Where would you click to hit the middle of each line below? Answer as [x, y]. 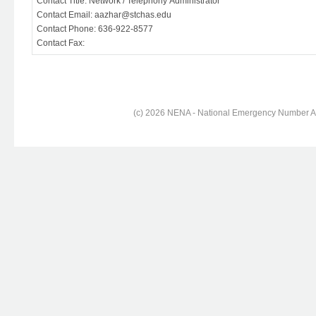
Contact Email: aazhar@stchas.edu [104, 15]
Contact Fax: [61, 43]
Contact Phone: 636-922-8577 [95, 29]
